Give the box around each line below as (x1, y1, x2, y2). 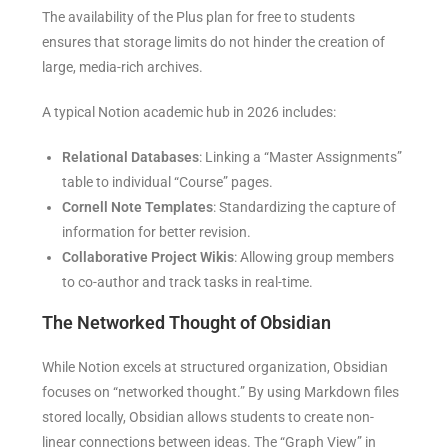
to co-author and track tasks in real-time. (62, 274, 323, 291)
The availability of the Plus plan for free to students (42, 9, 356, 26)
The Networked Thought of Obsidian (42, 312, 332, 334)
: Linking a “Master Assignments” (199, 149, 403, 166)
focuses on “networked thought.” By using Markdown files (42, 384, 400, 401)
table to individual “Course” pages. (62, 174, 283, 191)
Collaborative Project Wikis (62, 249, 235, 266)
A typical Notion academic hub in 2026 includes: (42, 104, 337, 121)
